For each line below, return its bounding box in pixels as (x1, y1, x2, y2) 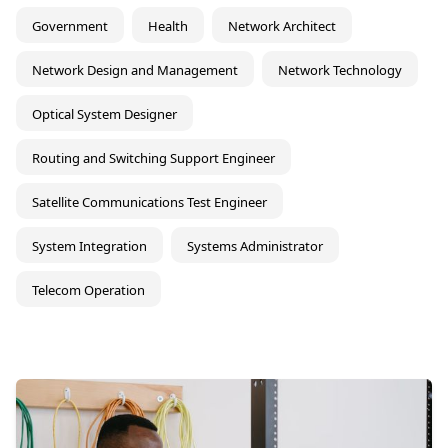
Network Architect (228, 16, 336, 35)
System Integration (32, 236, 147, 255)
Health (148, 16, 188, 35)
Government (32, 16, 108, 35)
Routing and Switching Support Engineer (32, 148, 275, 167)
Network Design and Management (32, 60, 238, 79)
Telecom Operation (32, 280, 145, 299)
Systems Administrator (187, 236, 323, 255)
